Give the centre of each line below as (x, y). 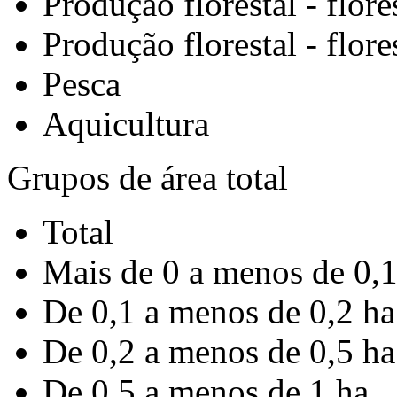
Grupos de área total (148, 178)
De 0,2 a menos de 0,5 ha (219, 351)
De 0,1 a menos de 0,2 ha (219, 311)
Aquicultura (126, 124)
